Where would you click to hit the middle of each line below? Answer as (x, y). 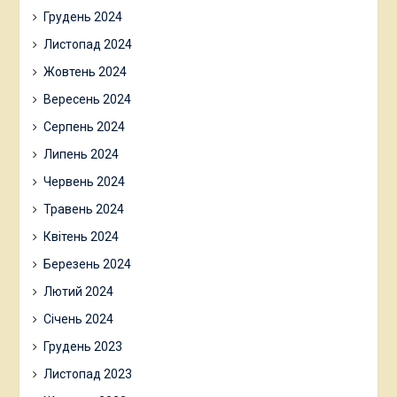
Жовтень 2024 (85, 72)
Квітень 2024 (81, 237)
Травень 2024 (83, 210)
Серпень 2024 (84, 127)
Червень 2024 (84, 182)
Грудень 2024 (82, 17)
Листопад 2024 (87, 45)
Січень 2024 (78, 319)
